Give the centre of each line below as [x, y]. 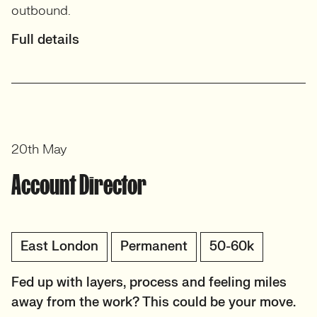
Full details [45, 40]
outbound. [41, 11]
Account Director [79, 185]
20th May [39, 150]
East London [59, 247]
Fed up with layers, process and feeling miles [149, 283]
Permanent [154, 247]
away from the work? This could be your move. [154, 302]
